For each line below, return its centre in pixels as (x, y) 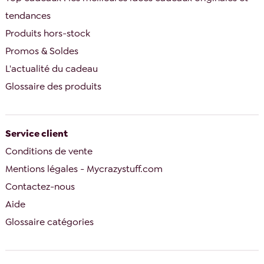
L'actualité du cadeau (52, 69)
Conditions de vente (49, 151)
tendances (28, 16)
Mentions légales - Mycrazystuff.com (84, 169)
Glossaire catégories (50, 222)
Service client (37, 133)
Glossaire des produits (54, 87)
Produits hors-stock (48, 34)
